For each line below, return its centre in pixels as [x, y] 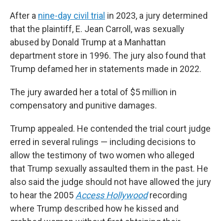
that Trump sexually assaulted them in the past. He [109, 168]
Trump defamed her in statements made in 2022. [106, 69]
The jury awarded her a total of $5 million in [93, 92]
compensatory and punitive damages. [83, 105]
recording [167, 195]
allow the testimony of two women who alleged [102, 155]
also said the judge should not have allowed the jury [110, 182]
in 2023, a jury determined [156, 16]
